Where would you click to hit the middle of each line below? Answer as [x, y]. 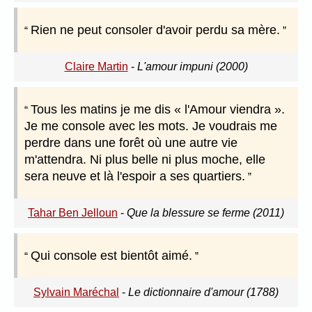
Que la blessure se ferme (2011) [205, 213]
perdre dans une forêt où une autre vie [131, 143]
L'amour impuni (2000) [192, 67]
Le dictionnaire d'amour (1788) [203, 292]
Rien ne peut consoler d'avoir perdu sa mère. [155, 30]
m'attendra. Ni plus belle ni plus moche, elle [145, 160]
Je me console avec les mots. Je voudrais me [151, 126]
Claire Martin [96, 67]
